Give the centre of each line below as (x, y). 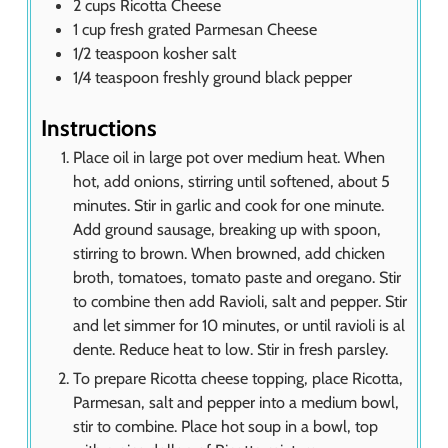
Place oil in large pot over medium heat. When (229, 157)
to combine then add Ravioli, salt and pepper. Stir (240, 301)
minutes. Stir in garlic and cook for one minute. (228, 205)
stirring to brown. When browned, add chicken (229, 253)
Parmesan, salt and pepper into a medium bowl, (236, 402)
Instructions (99, 128)
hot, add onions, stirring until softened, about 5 (231, 181)
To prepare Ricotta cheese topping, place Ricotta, (238, 378)
